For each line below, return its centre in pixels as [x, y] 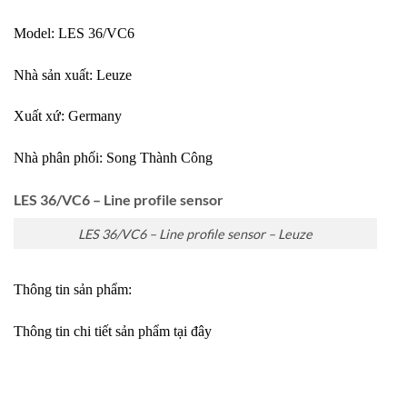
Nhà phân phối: [60, 158]
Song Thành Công [159, 158]
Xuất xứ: [41, 116]
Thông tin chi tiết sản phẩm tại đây [113, 332]
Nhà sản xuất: [55, 74]
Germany [95, 116]
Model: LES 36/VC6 [74, 33]
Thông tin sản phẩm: [73, 290]
